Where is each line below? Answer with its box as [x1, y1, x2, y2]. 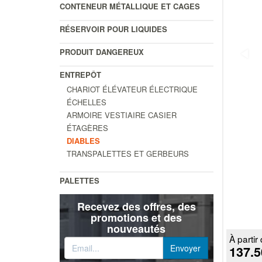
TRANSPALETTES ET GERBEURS [67, 147, 189, 159]
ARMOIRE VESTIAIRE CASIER [67, 109, 177, 120]
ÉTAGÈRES [67, 122, 108, 133]
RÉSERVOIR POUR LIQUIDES [60, 23, 167, 35]
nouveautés [107, 220, 166, 236]
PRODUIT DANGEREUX [60, 46, 144, 57]
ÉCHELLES [67, 96, 106, 108]
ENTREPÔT [60, 68, 101, 80]
